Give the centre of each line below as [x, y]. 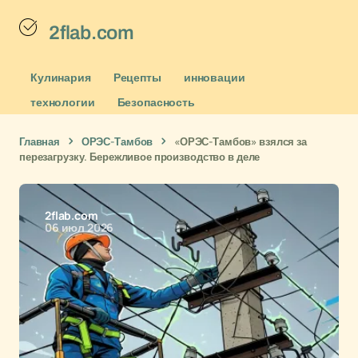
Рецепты [137, 77]
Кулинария [61, 77]
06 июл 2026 [80, 227]
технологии [63, 102]
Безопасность [156, 102]
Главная [40, 141]
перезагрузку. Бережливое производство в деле [140, 157]
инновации [214, 77]
